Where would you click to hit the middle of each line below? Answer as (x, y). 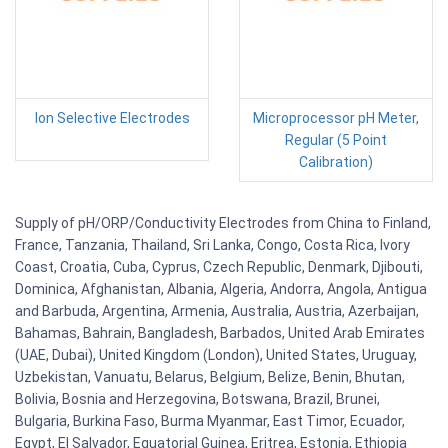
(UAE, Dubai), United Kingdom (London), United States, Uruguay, (216, 355)
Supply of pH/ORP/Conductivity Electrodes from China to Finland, (223, 223)
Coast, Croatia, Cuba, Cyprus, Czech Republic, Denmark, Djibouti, (219, 267)
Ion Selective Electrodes (112, 118)
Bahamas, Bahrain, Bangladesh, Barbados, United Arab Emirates (220, 333)
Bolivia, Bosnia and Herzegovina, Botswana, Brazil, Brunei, (197, 399)
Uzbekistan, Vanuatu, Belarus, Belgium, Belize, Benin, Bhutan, (210, 377)
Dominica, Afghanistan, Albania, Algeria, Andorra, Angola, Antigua (221, 289)
